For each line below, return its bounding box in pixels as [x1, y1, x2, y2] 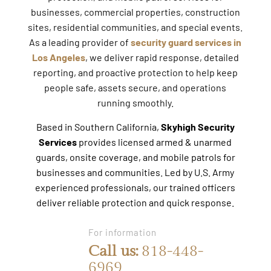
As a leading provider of [29, 36, 131, 48]
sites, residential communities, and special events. [28, 21, 243, 33]
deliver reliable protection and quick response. [36, 196, 235, 208]
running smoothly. [97, 96, 174, 108]
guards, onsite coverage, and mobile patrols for [35, 151, 235, 163]
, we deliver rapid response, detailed [85, 51, 239, 63]
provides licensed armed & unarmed [77, 135, 232, 148]
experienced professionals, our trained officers [35, 181, 236, 193]
